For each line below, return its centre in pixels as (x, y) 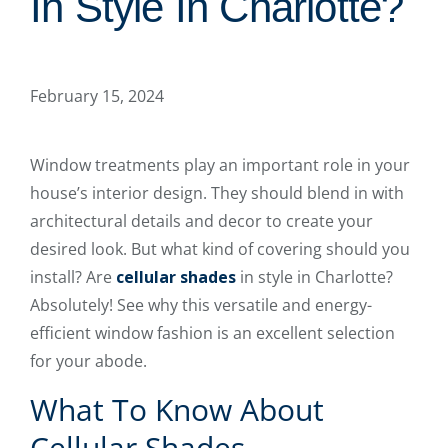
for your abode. (88, 360)
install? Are (73, 276)
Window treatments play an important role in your (220, 164)
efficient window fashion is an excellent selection (212, 332)
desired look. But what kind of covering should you (220, 248)
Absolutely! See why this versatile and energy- (201, 304)
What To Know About (177, 409)
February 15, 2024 (97, 95)
